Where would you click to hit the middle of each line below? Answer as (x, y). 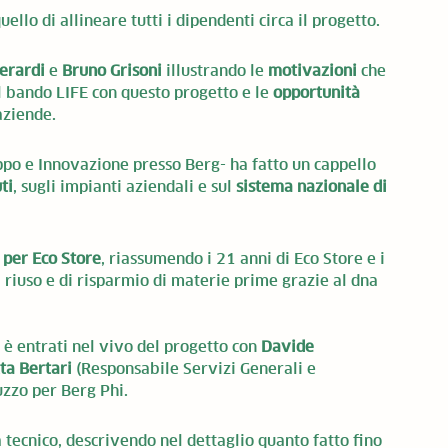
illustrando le (215, 70)
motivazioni (312, 70)
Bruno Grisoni (112, 70)
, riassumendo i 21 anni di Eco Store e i (245, 258)
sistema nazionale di (313, 186)
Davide (289, 346)
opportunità (316, 92)
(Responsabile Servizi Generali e (196, 368)
